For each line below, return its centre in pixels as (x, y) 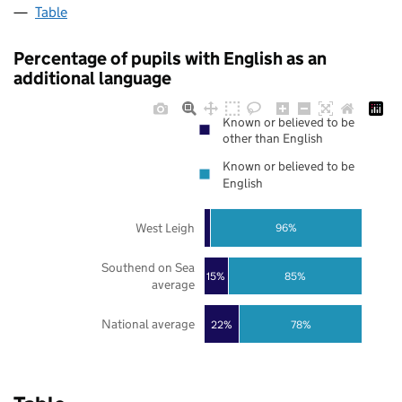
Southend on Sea (148, 268)
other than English (273, 139)
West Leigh (165, 227)
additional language (92, 79)
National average (148, 324)
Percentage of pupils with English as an (170, 59)
